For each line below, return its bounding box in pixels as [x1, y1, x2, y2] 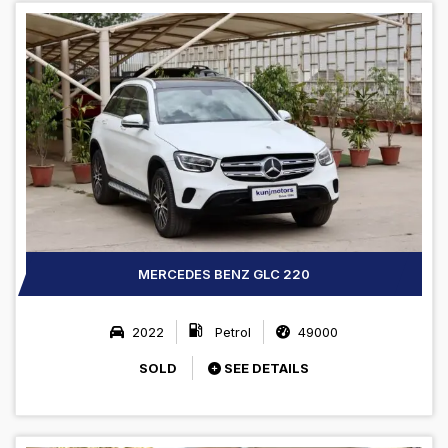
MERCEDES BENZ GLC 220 [138, 265, 310, 282]
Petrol [211, 323, 251, 340]
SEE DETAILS [221, 359, 309, 376]
